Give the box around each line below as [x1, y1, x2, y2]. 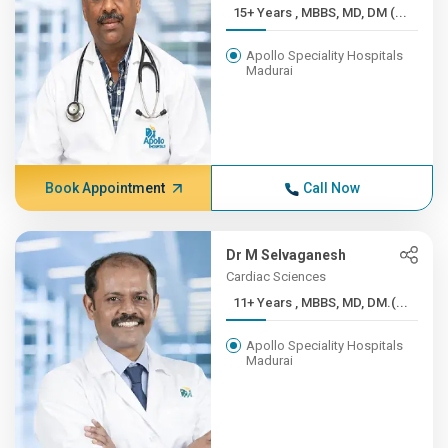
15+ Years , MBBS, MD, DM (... [295, 5, 408, 20]
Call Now [302, 180, 360, 196]
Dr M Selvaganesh [226, 247, 347, 263]
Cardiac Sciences [226, 269, 327, 284]
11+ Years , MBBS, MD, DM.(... [295, 295, 409, 310]
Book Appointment [44, 180, 165, 196]
